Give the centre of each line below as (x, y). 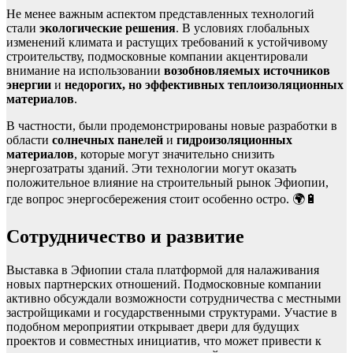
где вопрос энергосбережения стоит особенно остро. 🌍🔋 (162, 199)
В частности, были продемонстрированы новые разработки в (172, 125)
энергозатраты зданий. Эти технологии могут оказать (151, 168)
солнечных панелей (108, 139)
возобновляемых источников (247, 70)
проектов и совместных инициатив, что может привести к (164, 341)
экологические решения (108, 28)
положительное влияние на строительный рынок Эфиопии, (167, 182)
